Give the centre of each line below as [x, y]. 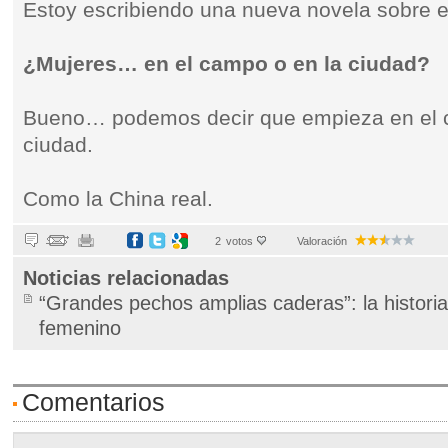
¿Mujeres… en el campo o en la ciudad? [227, 64]
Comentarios [94, 402]
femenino [80, 328]
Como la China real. [118, 199]
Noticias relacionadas [126, 278]
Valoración [322, 241]
